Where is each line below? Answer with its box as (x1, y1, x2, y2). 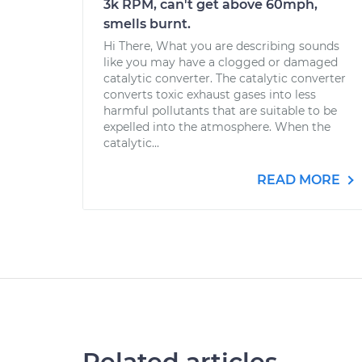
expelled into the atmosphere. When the (103, 120, 330, 134)
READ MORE (257, 172, 343, 187)
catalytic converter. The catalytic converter (103, 71, 346, 86)
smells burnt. (103, 16, 191, 32)
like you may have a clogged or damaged (103, 55, 338, 69)
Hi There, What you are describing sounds (103, 39, 339, 53)
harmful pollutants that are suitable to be (103, 103, 337, 118)
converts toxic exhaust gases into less (103, 87, 316, 102)
